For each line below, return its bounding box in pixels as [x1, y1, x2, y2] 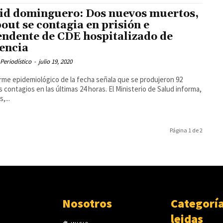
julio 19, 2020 [38, 57, 73, 66]
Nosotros [62, 196, 112, 212]
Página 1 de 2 [169, 126, 203, 134]
